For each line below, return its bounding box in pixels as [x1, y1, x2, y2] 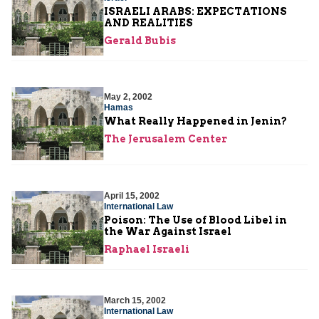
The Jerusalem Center [104, 133, 227, 145]
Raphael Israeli [104, 243, 189, 255]
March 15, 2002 [104, 295, 166, 305]
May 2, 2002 [104, 92, 152, 103]
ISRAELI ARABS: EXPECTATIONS [104, 5, 287, 17]
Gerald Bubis [104, 34, 176, 46]
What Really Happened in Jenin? [104, 115, 287, 127]
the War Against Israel [104, 225, 231, 237]
